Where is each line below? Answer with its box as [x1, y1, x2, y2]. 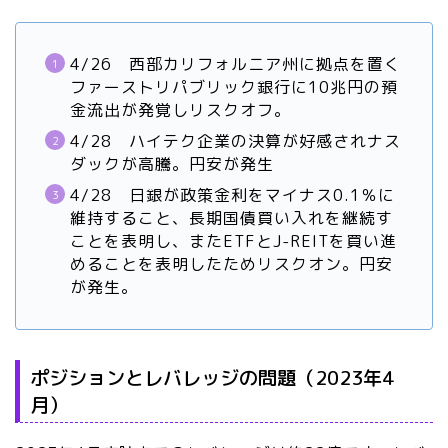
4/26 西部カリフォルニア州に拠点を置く [70, 53, 401, 76]
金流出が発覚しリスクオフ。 [70, 99, 291, 122]
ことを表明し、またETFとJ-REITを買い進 [70, 230, 397, 253]
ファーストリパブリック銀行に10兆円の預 [70, 76, 398, 99]
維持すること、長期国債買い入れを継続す [70, 207, 393, 230]
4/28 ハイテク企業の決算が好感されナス [70, 130, 401, 153]
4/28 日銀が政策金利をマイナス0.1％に [70, 184, 395, 207]
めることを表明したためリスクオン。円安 [70, 253, 393, 276]
